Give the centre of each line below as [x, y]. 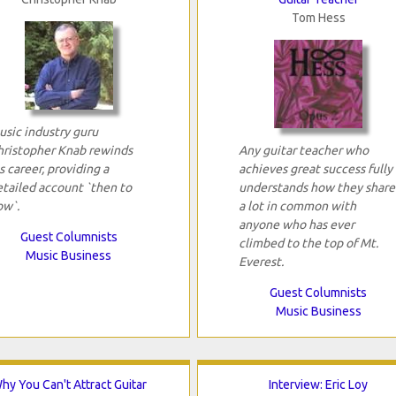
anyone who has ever [296, 225]
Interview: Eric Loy [319, 385]
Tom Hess [318, 18]
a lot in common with [297, 206]
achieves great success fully [315, 169]
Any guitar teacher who [303, 151]
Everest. [261, 262]
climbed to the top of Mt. [308, 244]
